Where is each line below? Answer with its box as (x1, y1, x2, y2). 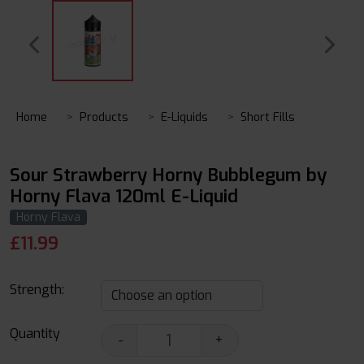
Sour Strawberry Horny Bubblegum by (10, 163, 327, 187)
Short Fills (240, 110, 295, 125)
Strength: (10, 281, 64, 298)
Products (80, 110, 128, 125)
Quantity (10, 325, 60, 342)
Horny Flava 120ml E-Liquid (10, 184, 238, 208)
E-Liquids (161, 110, 208, 125)
